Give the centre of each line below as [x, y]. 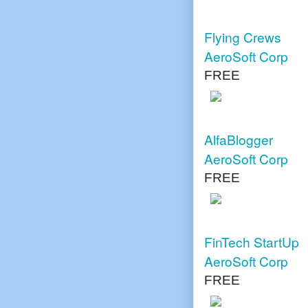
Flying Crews [243, 37]
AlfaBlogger [239, 139]
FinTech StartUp [252, 242]
